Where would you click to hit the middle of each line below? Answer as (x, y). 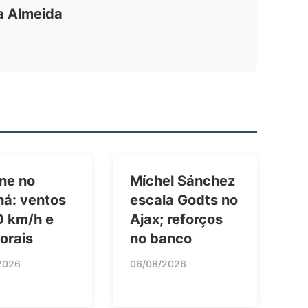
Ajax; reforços (176, 219)
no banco (161, 238)
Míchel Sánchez (183, 180)
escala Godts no (184, 200)
